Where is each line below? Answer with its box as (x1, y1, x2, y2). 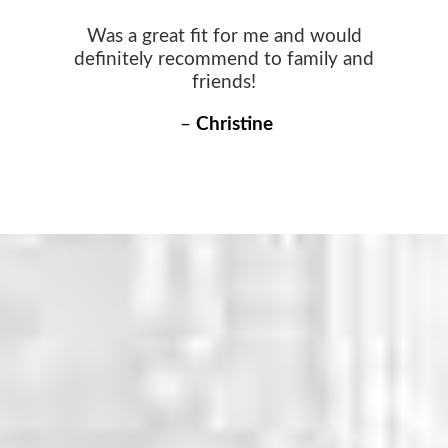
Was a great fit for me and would (86, 26, 362, 46)
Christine (191, 114, 273, 134)
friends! (192, 72, 256, 92)
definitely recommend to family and (74, 49, 374, 69)
